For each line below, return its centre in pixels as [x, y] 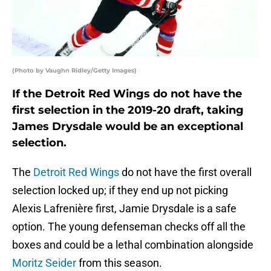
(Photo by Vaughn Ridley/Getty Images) [74, 71]
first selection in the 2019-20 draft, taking [128, 110]
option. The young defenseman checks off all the [129, 227]
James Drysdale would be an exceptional [128, 127]
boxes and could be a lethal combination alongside [133, 245]
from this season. [119, 263]
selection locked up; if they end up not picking [120, 191]
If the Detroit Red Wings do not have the [127, 94]
